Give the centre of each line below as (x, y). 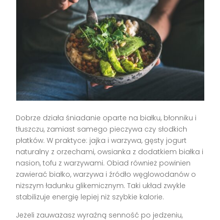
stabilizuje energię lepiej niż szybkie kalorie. (90, 197)
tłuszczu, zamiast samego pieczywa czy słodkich (102, 129)
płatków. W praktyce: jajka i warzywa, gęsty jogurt (101, 140)
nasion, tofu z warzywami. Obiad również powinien (103, 163)
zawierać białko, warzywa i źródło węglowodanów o (106, 174)
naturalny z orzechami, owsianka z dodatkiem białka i (110, 151)
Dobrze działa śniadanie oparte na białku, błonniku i (106, 118)
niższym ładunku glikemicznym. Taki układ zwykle (101, 185)
